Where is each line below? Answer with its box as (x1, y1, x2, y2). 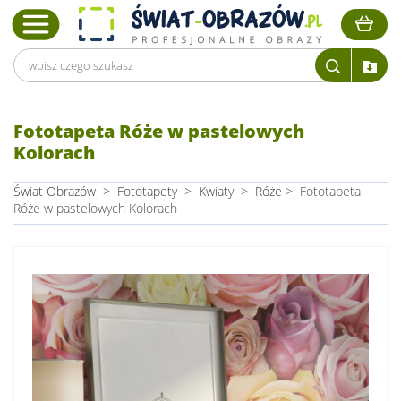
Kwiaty (199, 183, 234, 200)
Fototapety (117, 183, 177, 200)
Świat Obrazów (13, 183, 96, 200)
